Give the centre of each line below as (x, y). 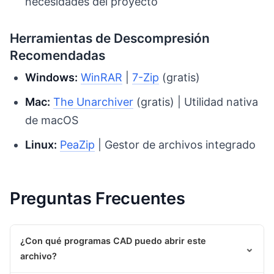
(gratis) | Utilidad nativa (196, 102)
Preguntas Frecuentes (98, 198)
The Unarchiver (94, 102)
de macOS (52, 120)
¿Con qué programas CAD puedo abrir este (113, 241)
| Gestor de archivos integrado (176, 145)
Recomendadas (57, 56)
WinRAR (102, 78)
